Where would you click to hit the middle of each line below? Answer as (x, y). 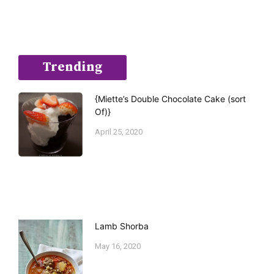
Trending (72, 67)
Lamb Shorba (122, 226)
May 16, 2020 (118, 246)
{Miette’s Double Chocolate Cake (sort (170, 98)
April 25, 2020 (119, 131)
